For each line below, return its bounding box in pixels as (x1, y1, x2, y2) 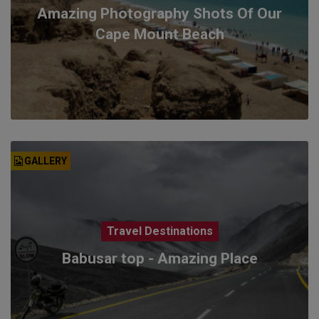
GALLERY (23, 155, 67, 167)
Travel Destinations (106, 224, 213, 238)
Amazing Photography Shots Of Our (37, 4, 282, 22)
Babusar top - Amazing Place (61, 249, 258, 267)
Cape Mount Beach (95, 25, 224, 43)
